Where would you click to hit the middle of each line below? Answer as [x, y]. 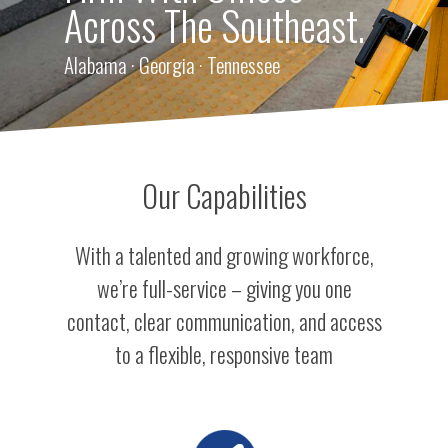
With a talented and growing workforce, [224, 254]
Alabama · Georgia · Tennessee [172, 64]
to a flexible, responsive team [224, 353]
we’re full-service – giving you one [224, 287]
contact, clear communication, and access [224, 320]
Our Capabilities [224, 195]
